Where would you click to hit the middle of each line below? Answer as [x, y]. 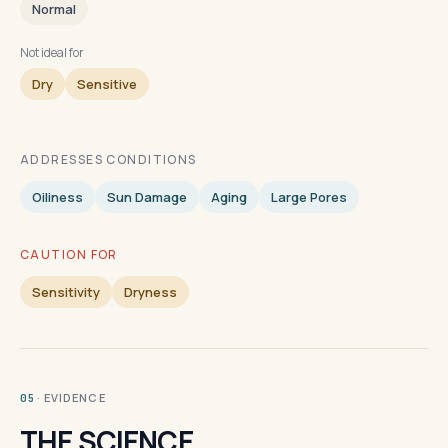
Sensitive [107, 84]
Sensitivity [66, 292]
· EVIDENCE [71, 397]
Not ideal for [52, 52]
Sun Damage [147, 197]
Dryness [150, 292]
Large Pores [309, 197]
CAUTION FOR [69, 254]
